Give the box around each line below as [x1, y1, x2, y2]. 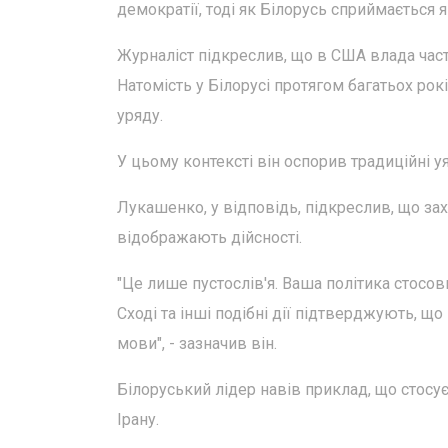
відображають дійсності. [117, 228, 302, 247]
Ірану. [117, 410, 159, 429]
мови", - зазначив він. [117, 334, 277, 353]
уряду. [117, 106, 163, 125]
